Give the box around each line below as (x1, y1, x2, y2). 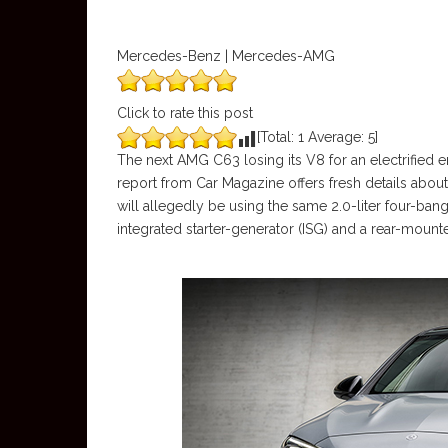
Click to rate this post (117, 105, 253, 121)
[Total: (257, 129, 298, 145)
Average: (304, 129, 368, 145)
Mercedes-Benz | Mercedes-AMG (117, 48, 335, 64)
